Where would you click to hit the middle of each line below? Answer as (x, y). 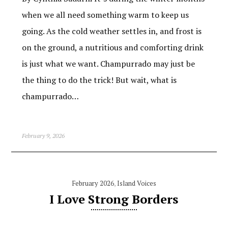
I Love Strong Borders (114, 199)
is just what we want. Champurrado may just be (108, 63)
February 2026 (93, 183)
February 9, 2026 (43, 135)
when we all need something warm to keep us (105, 15)
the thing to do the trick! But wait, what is (99, 80)
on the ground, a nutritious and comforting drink (112, 47)
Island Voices (136, 183)
